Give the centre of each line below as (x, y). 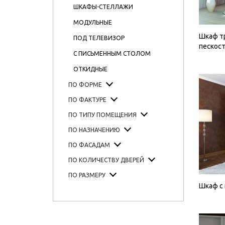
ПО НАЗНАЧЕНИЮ (94, 130)
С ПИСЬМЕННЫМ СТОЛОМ (112, 53)
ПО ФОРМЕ (85, 85)
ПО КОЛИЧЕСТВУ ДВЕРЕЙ (106, 160)
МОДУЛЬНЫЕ (92, 22)
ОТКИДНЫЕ (90, 69)
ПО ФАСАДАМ (89, 145)
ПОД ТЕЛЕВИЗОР (99, 38)
